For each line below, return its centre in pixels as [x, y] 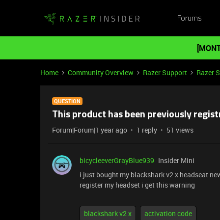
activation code [168, 213]
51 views [180, 130]
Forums [189, 18]
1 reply [147, 130]
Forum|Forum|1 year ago [90, 130]
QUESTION [67, 101]
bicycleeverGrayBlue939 [117, 160]
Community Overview [101, 72]
